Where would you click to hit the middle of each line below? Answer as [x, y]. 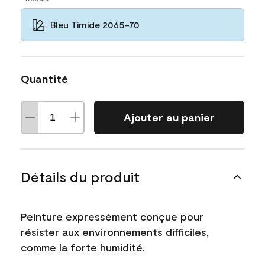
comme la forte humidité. [83, 247]
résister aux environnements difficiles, [115, 232]
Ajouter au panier [169, 117]
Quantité [44, 78]
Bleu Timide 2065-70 [95, 24]
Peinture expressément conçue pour [112, 216]
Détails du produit [80, 176]
